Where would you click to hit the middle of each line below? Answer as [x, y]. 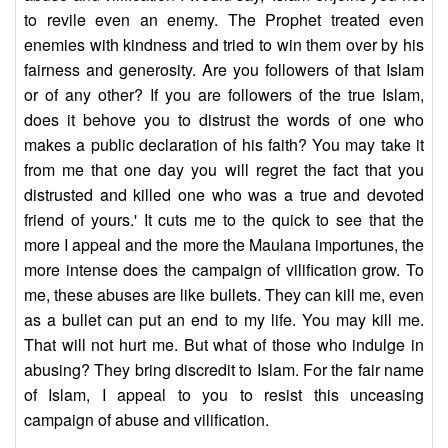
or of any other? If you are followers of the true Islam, [224, 95]
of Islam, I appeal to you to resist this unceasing [224, 395]
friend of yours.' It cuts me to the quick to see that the [224, 220]
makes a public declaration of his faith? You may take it [224, 145]
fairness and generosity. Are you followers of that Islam [224, 70]
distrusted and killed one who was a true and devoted [224, 195]
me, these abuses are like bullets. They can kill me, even [224, 295]
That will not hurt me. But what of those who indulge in [224, 345]
